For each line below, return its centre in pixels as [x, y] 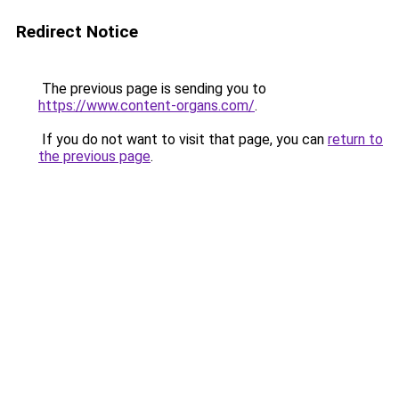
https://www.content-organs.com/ [147, 106]
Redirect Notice [77, 32]
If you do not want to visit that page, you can [183, 139]
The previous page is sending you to [152, 89]
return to [355, 139]
